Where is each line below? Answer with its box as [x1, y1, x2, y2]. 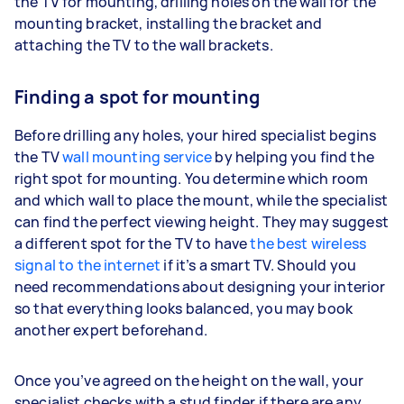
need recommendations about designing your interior [14, 276, 386, 297]
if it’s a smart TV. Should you [161, 254, 356, 275]
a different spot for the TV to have [14, 233, 251, 253]
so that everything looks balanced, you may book [14, 298, 353, 318]
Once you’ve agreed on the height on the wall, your [14, 370, 364, 390]
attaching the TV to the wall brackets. [14, 34, 276, 55]
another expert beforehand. [14, 319, 214, 340]
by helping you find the [212, 146, 374, 167]
